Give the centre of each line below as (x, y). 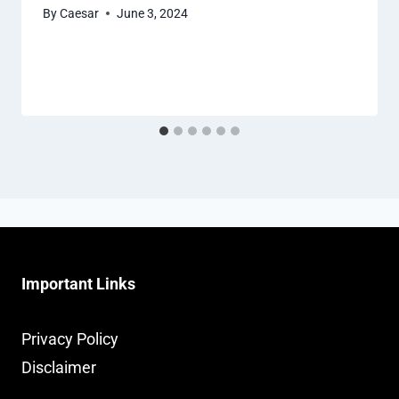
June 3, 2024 (153, 13)
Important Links (78, 284)
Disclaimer (59, 367)
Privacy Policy (70, 339)
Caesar (80, 13)
